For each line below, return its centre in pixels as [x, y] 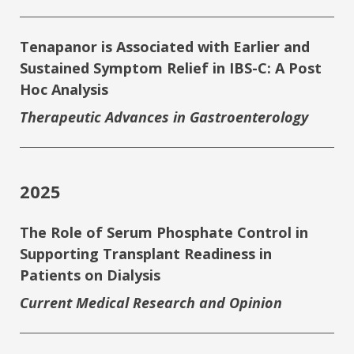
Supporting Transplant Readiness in [146, 254]
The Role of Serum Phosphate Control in [164, 233]
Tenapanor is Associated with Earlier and [165, 47]
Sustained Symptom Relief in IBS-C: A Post [171, 68]
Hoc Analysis [64, 90]
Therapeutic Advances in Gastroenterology [164, 117]
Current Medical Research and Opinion [151, 303]
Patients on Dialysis [90, 275]
